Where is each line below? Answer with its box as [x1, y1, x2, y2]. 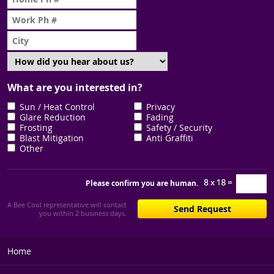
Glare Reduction [20, 111, 86, 123]
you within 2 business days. [39, 208, 127, 218]
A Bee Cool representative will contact [7, 199, 127, 209]
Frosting [20, 121, 53, 133]
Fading [146, 111, 174, 123]
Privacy [146, 100, 175, 113]
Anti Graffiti [146, 131, 193, 144]
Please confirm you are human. [86, 177, 204, 188]
